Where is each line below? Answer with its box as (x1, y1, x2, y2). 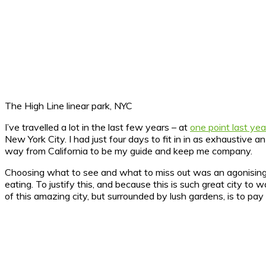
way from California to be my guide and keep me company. (5, 144, 252, 157)
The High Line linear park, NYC (5, 99, 132, 112)
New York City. (5, 132, 69, 145)
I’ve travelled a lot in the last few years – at (5, 121, 190, 133)
